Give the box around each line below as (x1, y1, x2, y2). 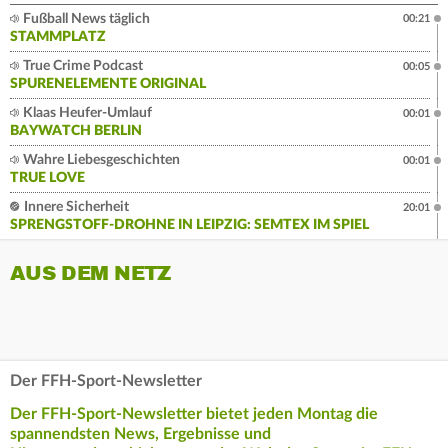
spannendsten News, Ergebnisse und (10, 425, 271, 442)
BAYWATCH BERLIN (10, 123, 142, 138)
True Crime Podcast (20, 58, 143, 73)
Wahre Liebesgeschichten (20, 152, 180, 167)
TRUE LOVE (10, 170, 85, 185)
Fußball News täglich (20, 11, 150, 26)
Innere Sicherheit (21, 199, 129, 214)
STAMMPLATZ (10, 29, 106, 44)
